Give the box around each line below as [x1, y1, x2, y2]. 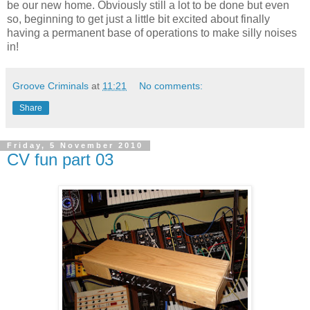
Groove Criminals [12, 80, 89, 91]
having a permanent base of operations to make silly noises [7, 26, 297, 39]
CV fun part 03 [7, 149, 113, 169]
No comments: [139, 80, 203, 91]
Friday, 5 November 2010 [7, 141, 143, 150]
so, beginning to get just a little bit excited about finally [7, 12, 270, 25]
